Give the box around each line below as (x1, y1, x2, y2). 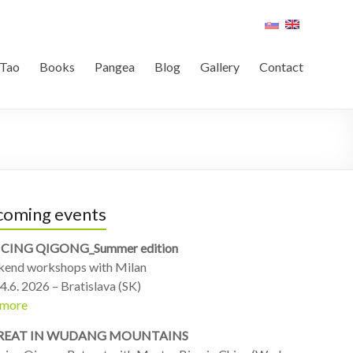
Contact (259, 59, 303, 74)
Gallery (200, 59, 240, 74)
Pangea (95, 59, 135, 74)
